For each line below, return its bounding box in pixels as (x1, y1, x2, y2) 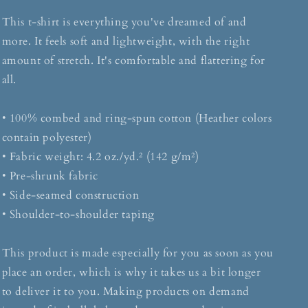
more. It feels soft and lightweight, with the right (1, 34, 250, 49)
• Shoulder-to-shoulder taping (1, 207, 155, 223)
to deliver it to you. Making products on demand (1, 284, 250, 300)
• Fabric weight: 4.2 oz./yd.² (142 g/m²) (1, 149, 199, 165)
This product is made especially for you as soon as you (1, 245, 274, 261)
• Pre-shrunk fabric (1, 168, 98, 184)
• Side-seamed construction (1, 188, 140, 203)
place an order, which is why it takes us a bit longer (1, 265, 261, 280)
